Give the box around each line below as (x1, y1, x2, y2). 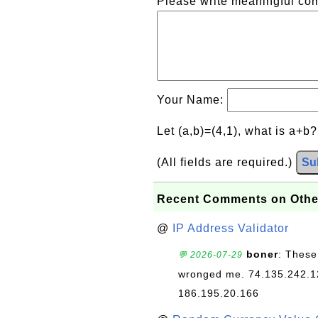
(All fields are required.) (157, 155, 296, 168)
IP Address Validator (172, 221, 289, 234)
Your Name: (157, 93, 227, 106)
